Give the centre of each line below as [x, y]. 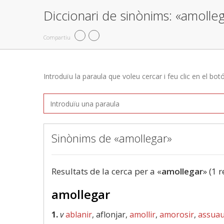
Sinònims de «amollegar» [112, 138]
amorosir [177, 214]
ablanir [79, 214]
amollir [142, 214]
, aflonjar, [111, 214]
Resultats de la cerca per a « [106, 171]
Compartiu [57, 37]
